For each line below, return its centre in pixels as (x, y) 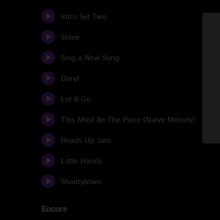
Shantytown (81, 181)
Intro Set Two (84, 16)
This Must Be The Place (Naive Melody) (128, 119)
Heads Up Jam (86, 140)
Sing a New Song (90, 57)
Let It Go (76, 99)
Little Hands (82, 161)
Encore (54, 209)
